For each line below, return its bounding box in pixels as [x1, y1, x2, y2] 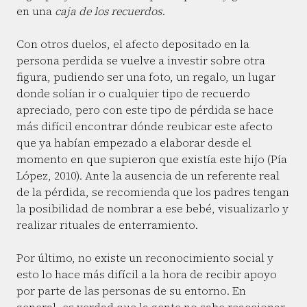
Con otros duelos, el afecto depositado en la [16, 36, 249, 51]
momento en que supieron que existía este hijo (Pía [16, 151, 287, 167]
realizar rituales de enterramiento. [16, 217, 198, 232]
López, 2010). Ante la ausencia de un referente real [16, 168, 280, 183]
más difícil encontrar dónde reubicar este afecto [16, 119, 273, 134]
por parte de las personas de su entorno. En [16, 283, 246, 298]
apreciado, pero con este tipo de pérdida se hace [16, 102, 273, 117]
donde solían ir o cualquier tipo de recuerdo [16, 86, 250, 101]
